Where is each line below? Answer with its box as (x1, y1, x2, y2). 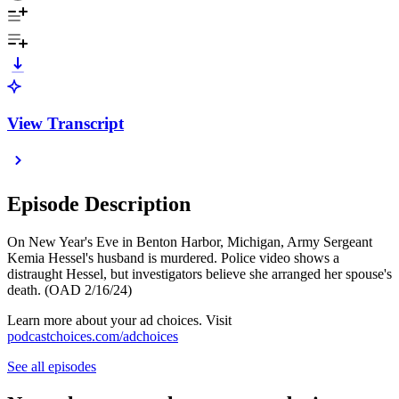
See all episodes (7, 359, 96, 375)
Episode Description (7, 192, 191, 216)
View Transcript (7, 113, 124, 133)
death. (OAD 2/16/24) (7, 282, 132, 298)
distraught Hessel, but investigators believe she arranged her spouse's (7, 266, 392, 282)
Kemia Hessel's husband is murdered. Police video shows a (7, 250, 339, 266)
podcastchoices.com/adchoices (7, 329, 178, 345)
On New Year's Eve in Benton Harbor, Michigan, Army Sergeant (7, 234, 372, 250)
